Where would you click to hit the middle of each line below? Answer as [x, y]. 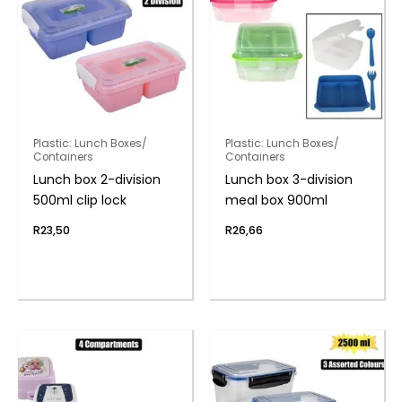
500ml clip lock [79, 201]
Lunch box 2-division [96, 180]
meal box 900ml [276, 201]
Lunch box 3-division [288, 180]
